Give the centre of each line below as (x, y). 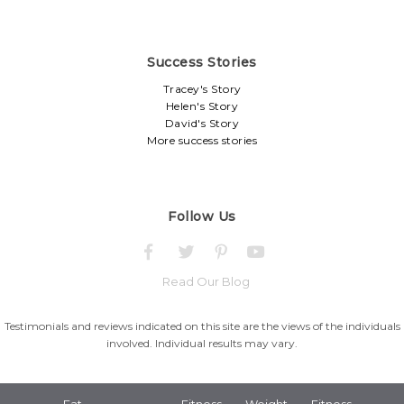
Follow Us (202, 216)
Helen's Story (202, 106)
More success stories (202, 140)
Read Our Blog (206, 281)
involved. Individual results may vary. (202, 343)
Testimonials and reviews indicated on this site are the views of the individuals (202, 326)
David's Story (202, 123)
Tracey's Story (202, 89)
